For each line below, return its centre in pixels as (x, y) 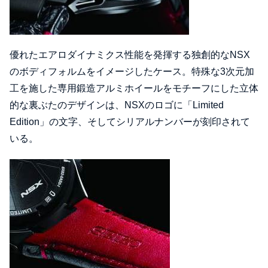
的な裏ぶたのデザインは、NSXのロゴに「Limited (117, 105)
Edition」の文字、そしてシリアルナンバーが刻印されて (130, 122)
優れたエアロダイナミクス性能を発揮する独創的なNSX (130, 55)
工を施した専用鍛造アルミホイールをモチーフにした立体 (134, 89)
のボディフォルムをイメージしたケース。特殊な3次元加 (132, 72)
